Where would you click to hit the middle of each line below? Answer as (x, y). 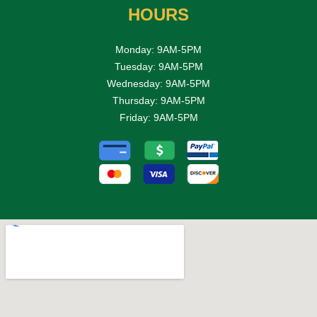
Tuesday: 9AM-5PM (158, 66)
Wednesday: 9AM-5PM (158, 83)
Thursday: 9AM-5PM (158, 100)
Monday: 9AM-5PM (158, 49)
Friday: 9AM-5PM (158, 117)
